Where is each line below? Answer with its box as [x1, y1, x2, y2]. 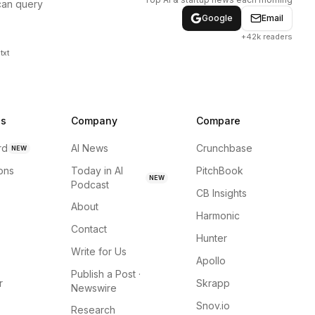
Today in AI [71, 165, 124, 176]
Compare [195, 115, 240, 127]
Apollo [195, 255, 226, 266]
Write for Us [71, 245, 127, 257]
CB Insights [195, 187, 247, 199]
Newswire [71, 282, 117, 294]
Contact [71, 223, 108, 235]
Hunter [195, 232, 227, 244]
